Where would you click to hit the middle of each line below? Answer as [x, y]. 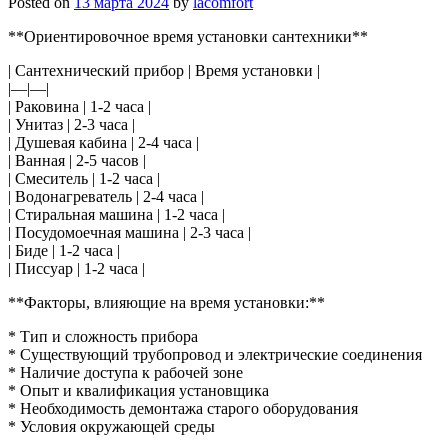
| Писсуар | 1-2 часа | [76, 268]
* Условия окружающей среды [111, 426]
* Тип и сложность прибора [103, 336]
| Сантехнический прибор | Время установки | [164, 70]
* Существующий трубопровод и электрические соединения [215, 354]
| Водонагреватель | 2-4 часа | [106, 196]
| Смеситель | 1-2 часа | [84, 178]
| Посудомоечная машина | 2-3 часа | [129, 232]
